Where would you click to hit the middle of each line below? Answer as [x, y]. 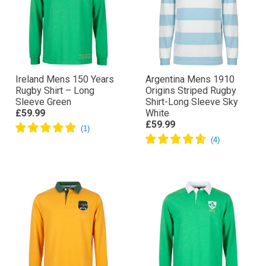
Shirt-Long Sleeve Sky [192, 144]
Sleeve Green [43, 144]
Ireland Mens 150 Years [65, 121]
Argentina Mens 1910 [190, 121]
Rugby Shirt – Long [55, 133]
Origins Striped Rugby [191, 133]
